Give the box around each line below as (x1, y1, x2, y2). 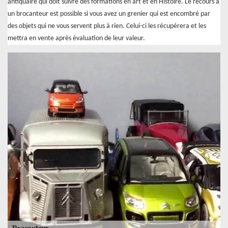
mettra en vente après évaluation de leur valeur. (8, 34, 145, 42)
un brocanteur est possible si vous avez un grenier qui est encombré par (8, 10, 210, 18)
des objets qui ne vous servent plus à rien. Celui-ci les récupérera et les (8, 22, 206, 30)
